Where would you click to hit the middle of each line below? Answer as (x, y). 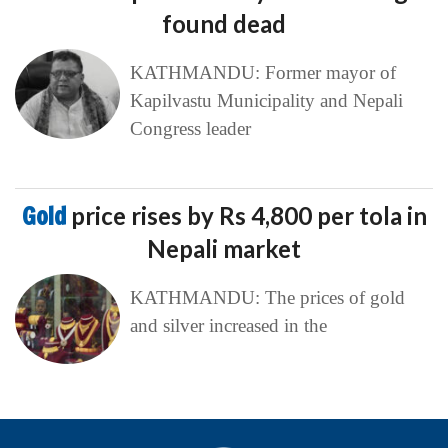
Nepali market (224, 248)
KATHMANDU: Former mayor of (262, 72)
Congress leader (190, 128)
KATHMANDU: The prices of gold (267, 297)
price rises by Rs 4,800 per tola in (248, 215)
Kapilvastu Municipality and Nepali (266, 100)
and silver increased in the (228, 325)
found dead (224, 23)
